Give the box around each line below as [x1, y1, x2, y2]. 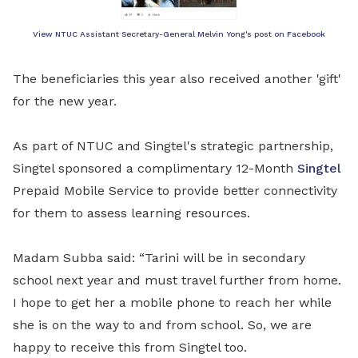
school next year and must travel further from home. [13, 272, 341, 288]
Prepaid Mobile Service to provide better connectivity [13, 183, 337, 198]
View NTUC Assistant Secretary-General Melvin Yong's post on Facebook [33, 30, 325, 38]
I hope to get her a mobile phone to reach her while [13, 295, 332, 310]
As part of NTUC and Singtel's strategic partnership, [13, 138, 333, 153]
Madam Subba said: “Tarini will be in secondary [13, 250, 305, 265]
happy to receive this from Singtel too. [13, 340, 247, 355]
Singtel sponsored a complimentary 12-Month [13, 161, 297, 176]
